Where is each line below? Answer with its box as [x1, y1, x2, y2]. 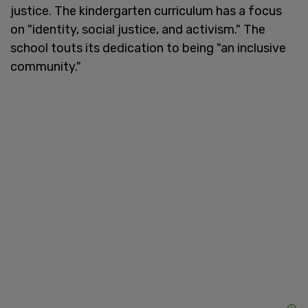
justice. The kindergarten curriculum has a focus [10, 3, 282, 19]
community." [10, 58, 81, 74]
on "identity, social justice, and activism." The [10, 21, 265, 37]
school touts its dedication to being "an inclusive [10, 40, 286, 56]
